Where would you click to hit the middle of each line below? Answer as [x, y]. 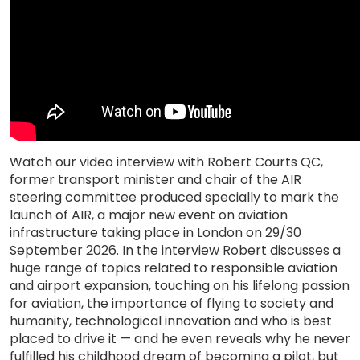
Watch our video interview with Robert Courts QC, [166, 162]
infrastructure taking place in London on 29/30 [155, 233]
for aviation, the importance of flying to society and [172, 303]
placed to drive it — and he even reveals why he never [180, 339]
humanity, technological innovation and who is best [171, 321]
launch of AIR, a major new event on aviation [149, 215]
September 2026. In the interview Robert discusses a [175, 250]
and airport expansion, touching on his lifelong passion [180, 286]
